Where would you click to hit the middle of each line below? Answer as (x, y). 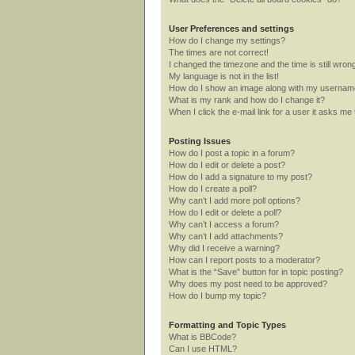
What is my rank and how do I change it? (247, 99)
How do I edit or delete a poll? (225, 212)
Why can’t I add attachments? (226, 236)
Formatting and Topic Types (227, 324)
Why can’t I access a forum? (224, 224)
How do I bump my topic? (218, 295)
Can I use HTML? (203, 348)
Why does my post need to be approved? (248, 283)
